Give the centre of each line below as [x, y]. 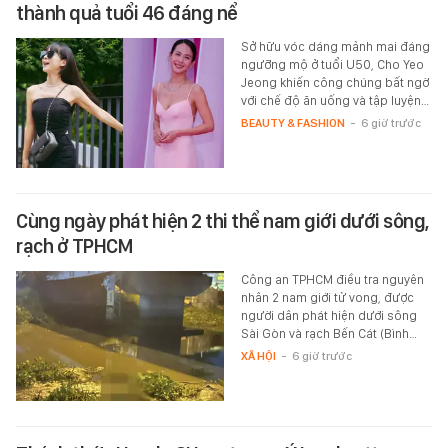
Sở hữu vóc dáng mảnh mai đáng [335, 46]
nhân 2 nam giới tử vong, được [327, 297]
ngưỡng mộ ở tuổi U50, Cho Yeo [332, 64]
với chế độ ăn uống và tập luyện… [334, 100]
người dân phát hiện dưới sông [328, 315]
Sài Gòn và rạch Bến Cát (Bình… [328, 333]
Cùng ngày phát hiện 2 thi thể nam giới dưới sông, [222, 220]
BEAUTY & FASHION [292, 122]
